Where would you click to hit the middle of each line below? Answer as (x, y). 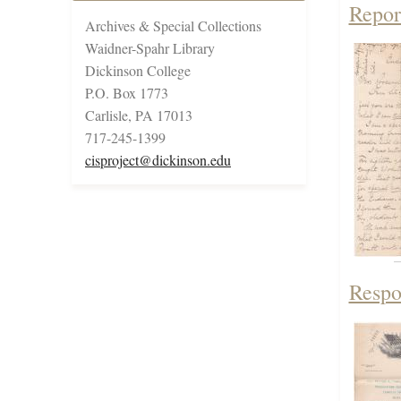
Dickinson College (138, 71)
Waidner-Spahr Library (150, 48)
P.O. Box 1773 (127, 93)
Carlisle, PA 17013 (139, 115)
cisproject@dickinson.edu (158, 160)
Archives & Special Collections (173, 26)
